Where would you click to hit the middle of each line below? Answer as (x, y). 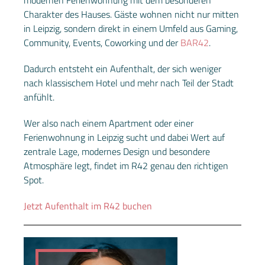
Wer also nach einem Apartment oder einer (109, 123)
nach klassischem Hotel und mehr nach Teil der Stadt (129, 83)
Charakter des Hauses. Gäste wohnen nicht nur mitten (131, 14)
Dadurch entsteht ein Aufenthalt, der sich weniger (122, 68)
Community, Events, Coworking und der (102, 42)
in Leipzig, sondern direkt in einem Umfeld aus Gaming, (131, 28)
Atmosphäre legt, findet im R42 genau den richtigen (126, 165)
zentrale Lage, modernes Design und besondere (117, 151)
